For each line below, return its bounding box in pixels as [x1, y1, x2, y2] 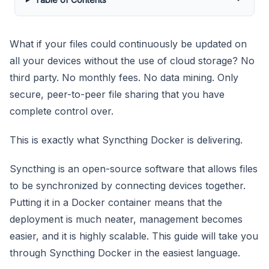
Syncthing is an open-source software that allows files [10, 162, 258, 175]
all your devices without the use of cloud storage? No [10, 54, 255, 67]
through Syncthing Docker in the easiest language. [10, 246, 240, 259]
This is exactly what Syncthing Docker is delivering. [10, 133, 243, 146]
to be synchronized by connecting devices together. [10, 179, 246, 192]
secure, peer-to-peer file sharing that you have [10, 88, 225, 100]
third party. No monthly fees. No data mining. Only [10, 71, 238, 83]
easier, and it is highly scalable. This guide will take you [10, 229, 258, 242]
